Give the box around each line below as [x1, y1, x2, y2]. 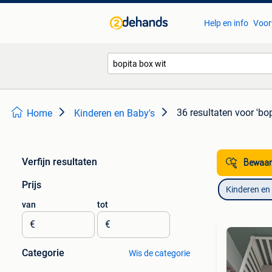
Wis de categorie [128, 248, 190, 258]
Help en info [203, 18, 248, 28]
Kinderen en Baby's [74, 107, 155, 119]
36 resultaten [177, 107, 233, 118]
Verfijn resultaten [22, 156, 97, 168]
